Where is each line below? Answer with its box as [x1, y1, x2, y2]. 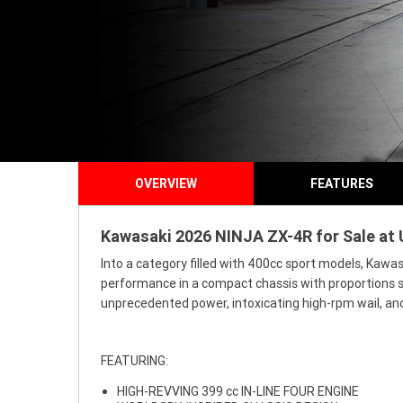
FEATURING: [101, 353, 168, 369]
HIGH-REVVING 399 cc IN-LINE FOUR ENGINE [117, 383, 359, 399]
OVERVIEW [135, 175, 197, 192]
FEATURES [309, 175, 373, 192]
